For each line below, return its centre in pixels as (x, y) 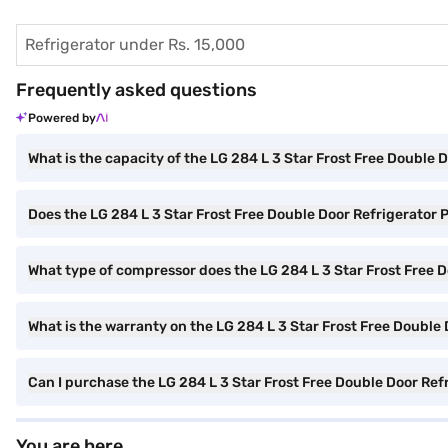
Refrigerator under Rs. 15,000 (135, 44)
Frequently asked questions (136, 90)
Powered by (62, 118)
